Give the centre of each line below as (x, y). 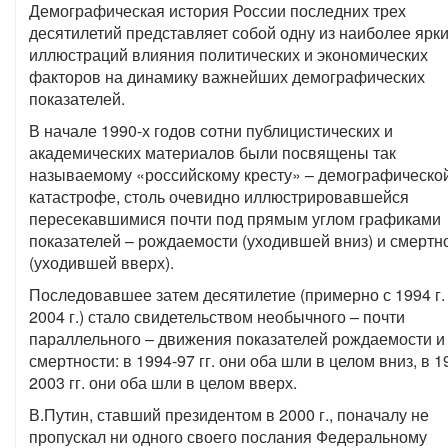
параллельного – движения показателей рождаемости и (237, 338)
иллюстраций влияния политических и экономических (228, 54)
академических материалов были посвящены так (212, 152)
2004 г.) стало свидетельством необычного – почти (217, 316)
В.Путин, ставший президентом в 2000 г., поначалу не (229, 414)
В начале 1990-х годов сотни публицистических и (211, 130)
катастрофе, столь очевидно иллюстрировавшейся (219, 196)
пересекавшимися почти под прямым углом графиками (235, 218)
